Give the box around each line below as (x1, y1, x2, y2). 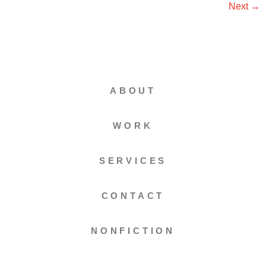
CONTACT (101, 191, 165, 201)
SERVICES (99, 156, 167, 166)
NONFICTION (91, 226, 175, 236)
